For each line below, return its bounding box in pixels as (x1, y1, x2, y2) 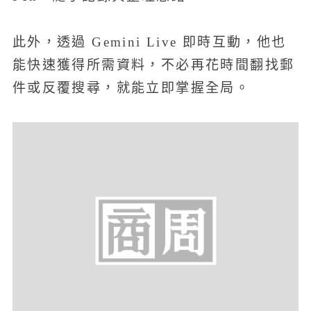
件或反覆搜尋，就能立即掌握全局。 (12, 81, 251, 96)
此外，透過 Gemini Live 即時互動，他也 (12, 35, 287, 50)
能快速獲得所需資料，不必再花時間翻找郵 (12, 58, 295, 73)
